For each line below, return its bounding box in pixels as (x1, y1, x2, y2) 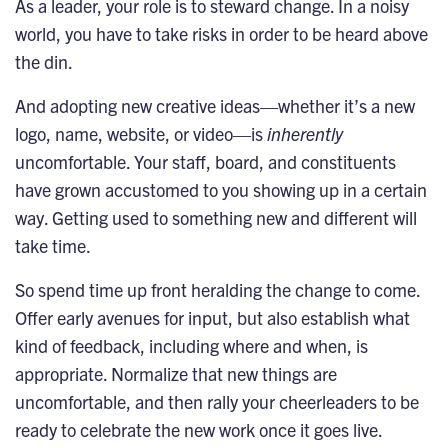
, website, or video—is (98, 121, 267, 145)
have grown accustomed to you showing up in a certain (15, 177, 427, 201)
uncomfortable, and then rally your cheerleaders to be (15, 389, 419, 413)
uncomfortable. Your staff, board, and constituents (15, 149, 396, 173)
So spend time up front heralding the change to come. (15, 277, 420, 301)
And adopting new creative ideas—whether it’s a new (15, 93, 415, 117)
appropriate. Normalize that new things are (15, 361, 337, 385)
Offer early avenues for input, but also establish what (15, 305, 410, 329)
